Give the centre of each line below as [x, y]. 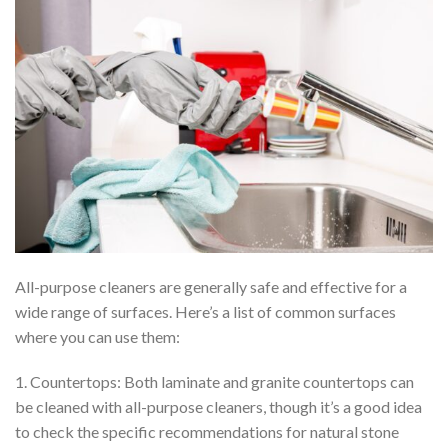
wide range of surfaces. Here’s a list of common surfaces [205, 311]
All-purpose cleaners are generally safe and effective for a [211, 286]
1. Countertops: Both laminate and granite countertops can [214, 382]
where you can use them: [97, 336]
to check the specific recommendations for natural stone [207, 432]
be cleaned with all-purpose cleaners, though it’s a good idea [218, 407]
